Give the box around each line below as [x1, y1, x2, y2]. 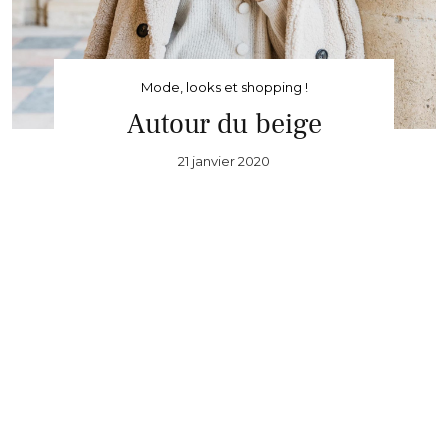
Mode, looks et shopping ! [140, 78, 308, 95]
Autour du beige [126, 105, 322, 142]
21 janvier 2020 [178, 152, 270, 169]
